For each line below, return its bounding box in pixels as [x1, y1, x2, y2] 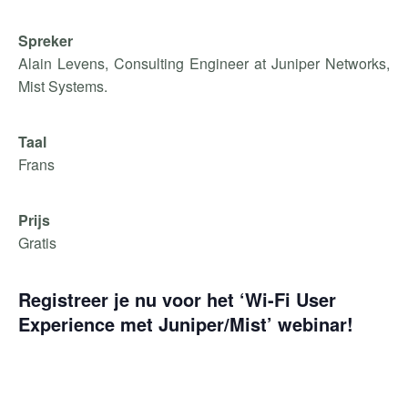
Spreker [18, 30, 73, 51]
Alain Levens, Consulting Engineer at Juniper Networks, [18, 53, 390, 74]
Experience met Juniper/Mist [18, 311, 267, 337]
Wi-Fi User [245, 286, 336, 312]
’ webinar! [267, 311, 353, 337]
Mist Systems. [18, 76, 107, 97]
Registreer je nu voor [18, 286, 207, 312]
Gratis [18, 232, 56, 253]
